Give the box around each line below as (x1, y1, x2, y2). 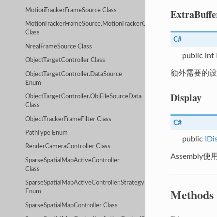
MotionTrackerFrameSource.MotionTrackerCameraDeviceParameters (25, 21, 215, 28)
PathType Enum (25, 130, 68, 137)
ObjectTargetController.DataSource (25, 71, 123, 77)
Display (170, 90, 201, 105)
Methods (170, 186, 214, 203)
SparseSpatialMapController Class (25, 202, 118, 209)
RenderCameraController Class (25, 143, 111, 150)
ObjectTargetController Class (25, 57, 106, 64)
